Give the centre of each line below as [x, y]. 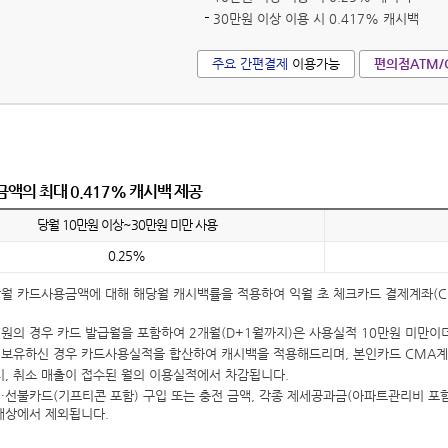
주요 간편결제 [250, 63]
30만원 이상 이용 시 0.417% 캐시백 [316, 18]
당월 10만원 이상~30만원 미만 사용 [126, 224]
